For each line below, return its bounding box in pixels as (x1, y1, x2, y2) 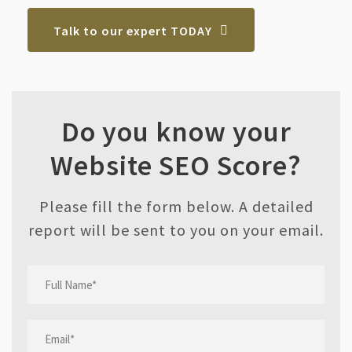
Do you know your (60, 114, 291, 150)
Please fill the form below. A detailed (38, 196, 313, 217)
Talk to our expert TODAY (53, 23, 212, 39)
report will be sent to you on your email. (28, 220, 324, 240)
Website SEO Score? (50, 148, 302, 184)
